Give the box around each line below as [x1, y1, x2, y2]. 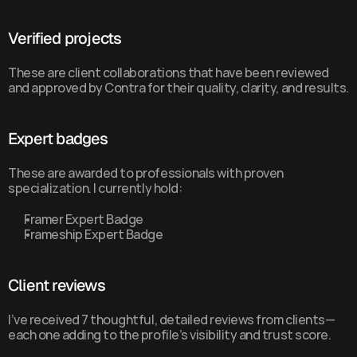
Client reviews [8, 275, 105, 296]
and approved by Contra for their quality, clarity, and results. [8, 79, 349, 96]
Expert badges [8, 128, 108, 149]
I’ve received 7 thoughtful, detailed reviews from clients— [8, 311, 335, 328]
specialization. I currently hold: [8, 179, 182, 197]
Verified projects [8, 28, 122, 49]
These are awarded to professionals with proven [8, 164, 284, 182]
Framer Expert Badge [24, 210, 143, 228]
